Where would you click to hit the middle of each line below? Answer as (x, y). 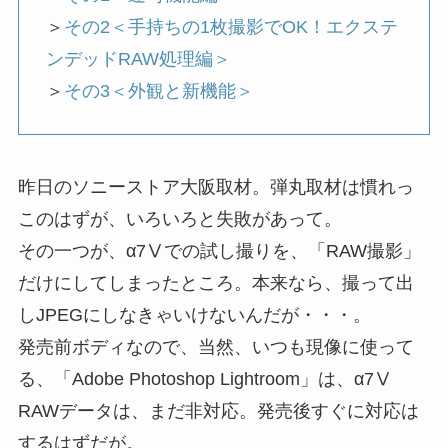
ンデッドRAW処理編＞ (138, 59)
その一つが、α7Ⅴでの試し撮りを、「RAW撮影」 (219, 250)
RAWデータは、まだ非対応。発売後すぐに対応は (218, 410)
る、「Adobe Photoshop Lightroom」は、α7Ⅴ (204, 378)
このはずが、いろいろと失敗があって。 (179, 218)
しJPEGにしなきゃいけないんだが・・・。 (194, 314)
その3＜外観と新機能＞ (158, 91)
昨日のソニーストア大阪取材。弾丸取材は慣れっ (215, 186)
